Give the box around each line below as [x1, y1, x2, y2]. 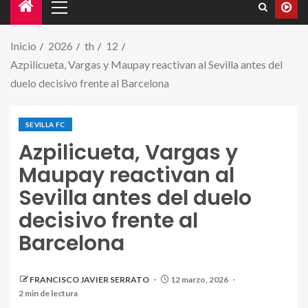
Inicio [10, 39, 36, 52]
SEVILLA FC [25, 120, 65, 129]
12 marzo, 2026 [169, 274, 230, 285]
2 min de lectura [19, 288, 78, 298]
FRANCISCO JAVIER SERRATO [30, 274, 151, 285]
